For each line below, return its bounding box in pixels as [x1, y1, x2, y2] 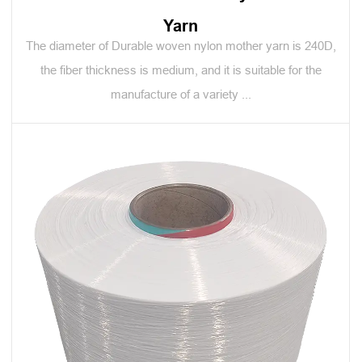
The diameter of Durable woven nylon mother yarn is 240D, [25, 39, 336, 53]
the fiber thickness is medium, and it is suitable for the [40, 63, 322, 77]
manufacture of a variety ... [110, 87, 251, 101]
